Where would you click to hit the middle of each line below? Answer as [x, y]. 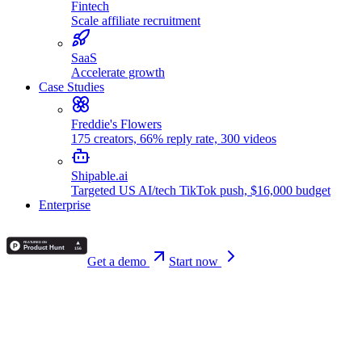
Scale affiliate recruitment [136, 21]
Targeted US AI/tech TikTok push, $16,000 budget [201, 190]
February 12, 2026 [54, 326]
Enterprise [65, 205]
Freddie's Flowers [116, 124]
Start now [195, 261]
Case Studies [72, 87]
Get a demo [118, 261]
